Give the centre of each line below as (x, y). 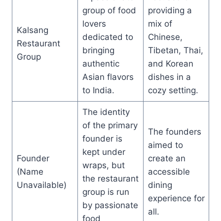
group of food (109, 10)
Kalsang (32, 30)
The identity (106, 112)
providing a (170, 10)
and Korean (170, 63)
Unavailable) (41, 185)
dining (160, 185)
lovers (94, 23)
